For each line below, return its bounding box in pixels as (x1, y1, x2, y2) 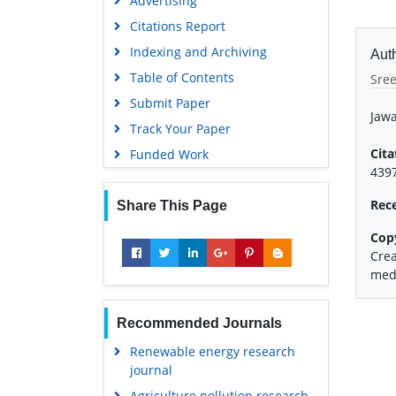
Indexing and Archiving (129, 42, 267, 60)
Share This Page (116, 197, 227, 213)
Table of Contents (129, 68, 234, 86)
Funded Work (129, 145, 209, 163)
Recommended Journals (116, 315, 282, 331)
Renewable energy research (129, 342, 295, 360)
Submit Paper (129, 94, 210, 111)
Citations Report (129, 17, 225, 34)
